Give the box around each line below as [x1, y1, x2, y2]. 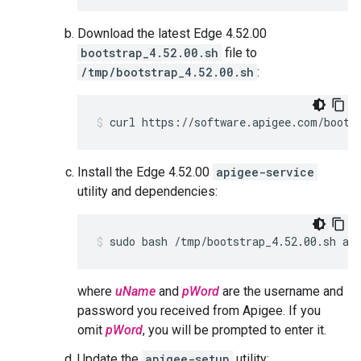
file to [222, 45, 257, 60]
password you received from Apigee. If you [77, 303, 321, 318]
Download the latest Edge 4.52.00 [77, 26, 267, 41]
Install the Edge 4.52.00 [77, 164, 213, 180]
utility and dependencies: [77, 184, 218, 199]
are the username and [219, 284, 343, 299]
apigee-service [216, 164, 314, 180]
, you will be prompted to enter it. [143, 322, 326, 338]
